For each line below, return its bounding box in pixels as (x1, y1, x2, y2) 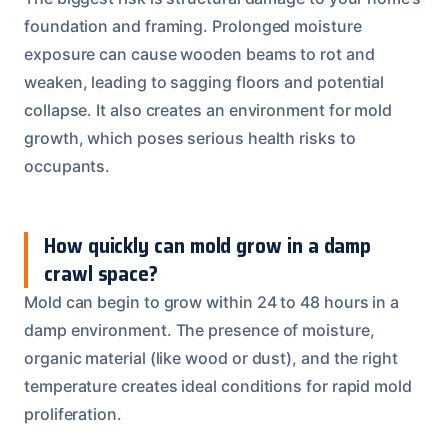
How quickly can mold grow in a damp (44, 228, 372, 262)
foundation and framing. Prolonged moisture (24, 15, 362, 36)
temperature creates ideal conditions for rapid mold (24, 375, 412, 396)
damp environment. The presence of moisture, (24, 319, 375, 340)
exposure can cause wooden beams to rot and (24, 43, 375, 64)
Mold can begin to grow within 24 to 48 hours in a (24, 291, 400, 312)
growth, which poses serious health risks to (24, 127, 356, 148)
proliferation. (24, 403, 122, 424)
